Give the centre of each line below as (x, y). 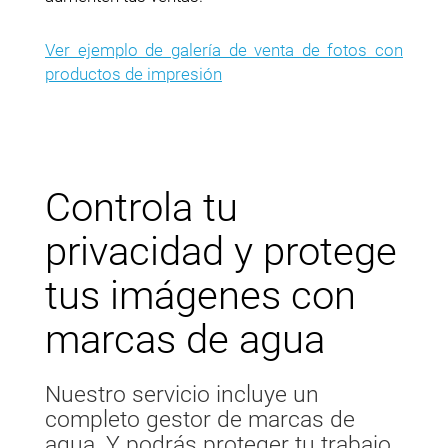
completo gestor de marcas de (200, 420)
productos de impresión (133, 74)
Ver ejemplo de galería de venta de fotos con (224, 50)
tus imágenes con (200, 296)
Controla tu (141, 208)
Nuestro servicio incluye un (182, 395)
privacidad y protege (221, 252)
